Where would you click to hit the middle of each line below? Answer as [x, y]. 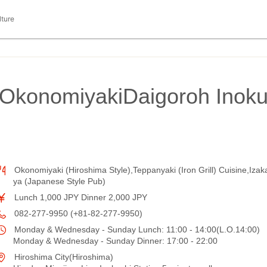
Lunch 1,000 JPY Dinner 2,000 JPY [80, 197]
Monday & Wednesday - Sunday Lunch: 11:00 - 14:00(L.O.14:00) [136, 229]
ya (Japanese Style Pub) [59, 181]
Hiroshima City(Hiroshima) [63, 257]
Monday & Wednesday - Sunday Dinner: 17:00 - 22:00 [115, 241]
